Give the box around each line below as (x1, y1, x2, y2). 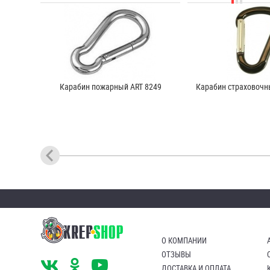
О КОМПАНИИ (162, 235, 207, 246)
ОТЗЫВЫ (162, 249, 191, 260)
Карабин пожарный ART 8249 (59, 81, 162, 92)
